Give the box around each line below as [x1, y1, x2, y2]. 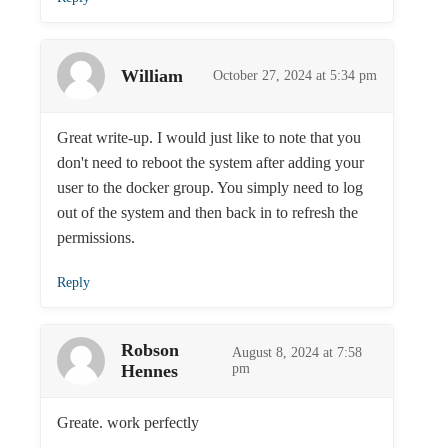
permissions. [57, 229, 135, 247]
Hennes [121, 361, 178, 382]
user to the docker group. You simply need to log [57, 179, 363, 197]
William [121, 65, 183, 86]
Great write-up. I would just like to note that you [57, 129, 361, 147]
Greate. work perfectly [57, 414, 199, 432]
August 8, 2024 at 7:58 [232, 345, 363, 361]
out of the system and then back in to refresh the [57, 204, 358, 222]
